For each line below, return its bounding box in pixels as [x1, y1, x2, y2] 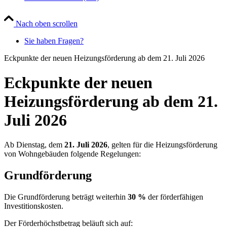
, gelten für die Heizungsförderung [107, 140, 217, 149]
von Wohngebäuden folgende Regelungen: [4, 149, 141, 159]
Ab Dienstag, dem [4, 140, 64, 149]
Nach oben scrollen [16, 19, 78, 28]
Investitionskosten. [4, 202, 63, 211]
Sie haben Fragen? [24, 36, 84, 45]
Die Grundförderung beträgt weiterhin [4, 193, 128, 202]
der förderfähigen [146, 193, 203, 202]
